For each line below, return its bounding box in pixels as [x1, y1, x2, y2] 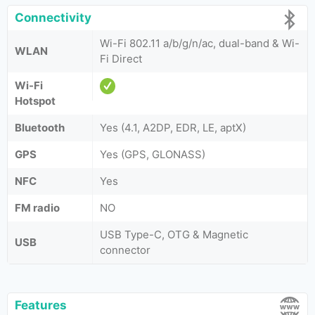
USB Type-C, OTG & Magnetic [100, 228, 248, 241]
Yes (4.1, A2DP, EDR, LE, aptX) [100, 121, 246, 134]
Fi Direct [100, 52, 142, 65]
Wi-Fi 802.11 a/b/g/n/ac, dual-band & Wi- [100, 37, 300, 50]
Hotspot [15, 94, 56, 108]
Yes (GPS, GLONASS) [100, 148, 205, 161]
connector [100, 243, 150, 257]
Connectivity [15, 11, 91, 25]
